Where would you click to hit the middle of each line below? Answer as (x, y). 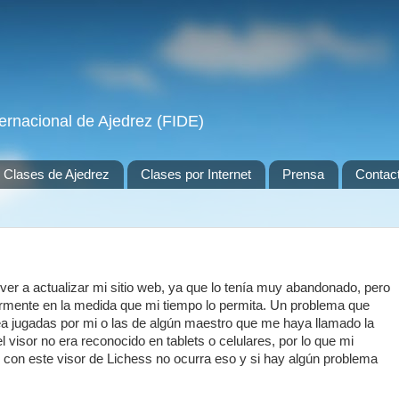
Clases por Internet (196, 175)
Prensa (303, 175)
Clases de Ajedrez (57, 175)
